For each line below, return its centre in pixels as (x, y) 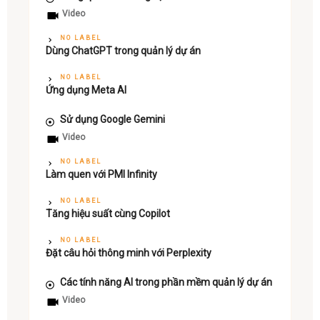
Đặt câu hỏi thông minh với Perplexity (129, 252)
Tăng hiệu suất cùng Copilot (108, 213)
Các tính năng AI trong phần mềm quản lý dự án (166, 282)
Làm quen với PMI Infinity (101, 174)
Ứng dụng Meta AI (86, 90)
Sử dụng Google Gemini (112, 119)
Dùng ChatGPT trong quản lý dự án (123, 50)
